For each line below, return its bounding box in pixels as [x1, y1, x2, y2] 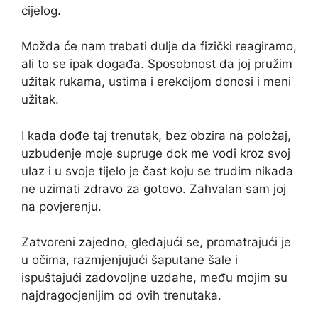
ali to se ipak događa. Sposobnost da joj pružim [21, 57, 292, 71]
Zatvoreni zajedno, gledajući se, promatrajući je [21, 235, 291, 249]
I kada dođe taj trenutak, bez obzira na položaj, [21, 128, 291, 143]
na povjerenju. [21, 199, 102, 214]
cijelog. [21, 3, 61, 18]
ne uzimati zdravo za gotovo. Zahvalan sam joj [21, 181, 286, 196]
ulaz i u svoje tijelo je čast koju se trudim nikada [21, 163, 293, 178]
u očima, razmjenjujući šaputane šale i [21, 253, 238, 267]
